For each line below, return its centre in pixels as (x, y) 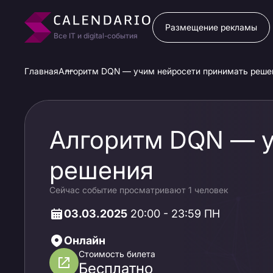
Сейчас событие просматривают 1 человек (139, 190)
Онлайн (85, 240)
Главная (41, 71)
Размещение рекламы (211, 27)
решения (101, 170)
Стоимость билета (117, 254)
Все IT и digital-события (96, 36)
